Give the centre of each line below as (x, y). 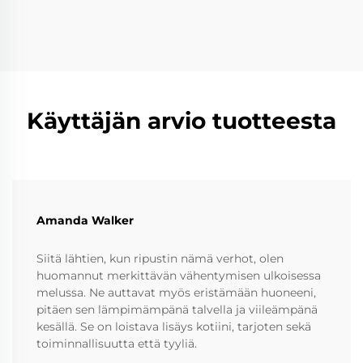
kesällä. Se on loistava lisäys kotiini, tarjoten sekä (174, 327)
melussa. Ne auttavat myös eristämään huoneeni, (176, 293)
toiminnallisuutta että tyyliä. (117, 344)
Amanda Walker (85, 221)
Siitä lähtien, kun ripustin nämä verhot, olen (160, 259)
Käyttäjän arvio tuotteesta (181, 121)
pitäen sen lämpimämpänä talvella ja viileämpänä (177, 310)
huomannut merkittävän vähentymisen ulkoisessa (179, 276)
